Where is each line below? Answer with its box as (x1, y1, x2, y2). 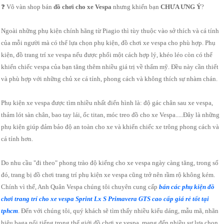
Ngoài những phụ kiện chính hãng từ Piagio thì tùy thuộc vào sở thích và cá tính (1, 27, 219, 35)
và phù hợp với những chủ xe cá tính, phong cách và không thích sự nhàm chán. (1, 75, 218, 83)
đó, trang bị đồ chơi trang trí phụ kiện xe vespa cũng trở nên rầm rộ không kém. (1, 171, 215, 179)
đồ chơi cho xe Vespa (53, 3, 113, 11)
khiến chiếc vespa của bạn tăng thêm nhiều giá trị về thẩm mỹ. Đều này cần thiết (1, 63, 219, 71)
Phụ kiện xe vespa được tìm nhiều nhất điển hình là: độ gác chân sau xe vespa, (1, 99, 213, 107)
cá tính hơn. (1, 135, 33, 143)
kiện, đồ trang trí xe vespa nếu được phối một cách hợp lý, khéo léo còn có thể (1, 51, 213, 59)
